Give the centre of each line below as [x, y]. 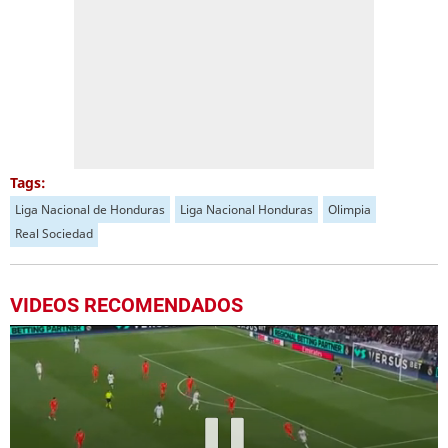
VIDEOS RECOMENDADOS [126, 305]
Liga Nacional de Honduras [90, 209]
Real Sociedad [54, 233]
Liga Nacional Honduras [246, 209]
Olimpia [349, 209]
